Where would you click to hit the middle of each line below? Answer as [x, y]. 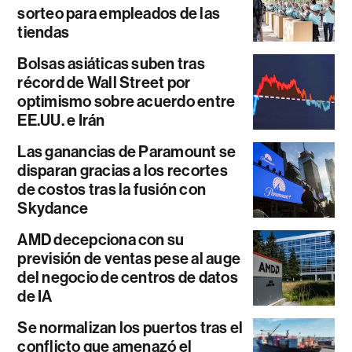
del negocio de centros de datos [128, 277]
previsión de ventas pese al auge [129, 258]
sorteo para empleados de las [119, 13]
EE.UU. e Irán [61, 120]
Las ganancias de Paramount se [127, 151]
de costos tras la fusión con [112, 189]
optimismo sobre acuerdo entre [126, 101]
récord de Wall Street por [104, 82]
